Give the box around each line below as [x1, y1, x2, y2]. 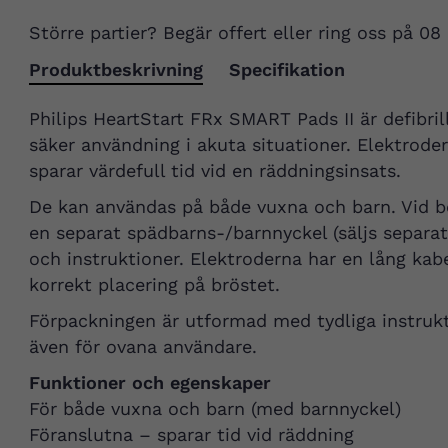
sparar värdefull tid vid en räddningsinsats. [28, 160, 401, 182]
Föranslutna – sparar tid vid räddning [28, 424, 354, 446]
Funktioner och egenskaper [28, 372, 271, 394]
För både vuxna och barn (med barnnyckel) [28, 398, 401, 420]
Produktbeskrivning [28, 59, 203, 81]
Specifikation [228, 59, 345, 81]
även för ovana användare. [28, 336, 257, 358]
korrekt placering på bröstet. [28, 274, 280, 296]
